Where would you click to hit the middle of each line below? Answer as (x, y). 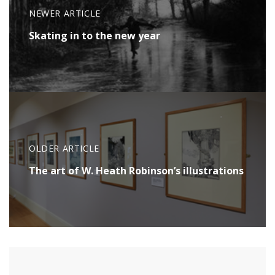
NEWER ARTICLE (65, 14)
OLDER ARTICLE (64, 149)
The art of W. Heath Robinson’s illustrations (136, 171)
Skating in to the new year (95, 36)
